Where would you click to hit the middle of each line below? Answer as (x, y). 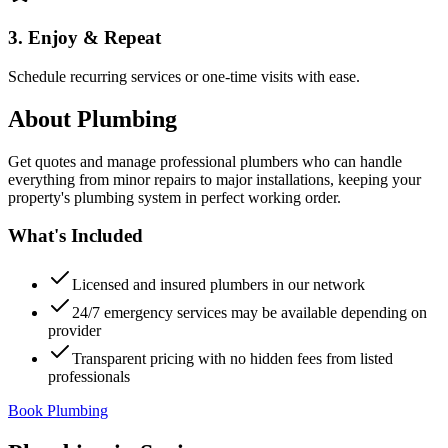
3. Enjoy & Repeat (84, 38)
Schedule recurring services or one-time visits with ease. (184, 76)
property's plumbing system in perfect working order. (174, 197)
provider (74, 330)
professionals (89, 376)
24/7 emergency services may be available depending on (249, 312)
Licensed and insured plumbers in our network (218, 284)
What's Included (75, 236)
